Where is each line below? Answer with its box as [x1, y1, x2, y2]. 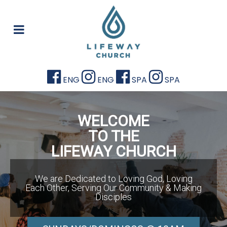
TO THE [88, 127, 139, 145]
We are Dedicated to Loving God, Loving [34, 173, 193, 184]
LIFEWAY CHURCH [51, 142, 176, 161]
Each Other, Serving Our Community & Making [25, 182, 202, 194]
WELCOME [78, 112, 149, 130]
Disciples [95, 192, 132, 203]
